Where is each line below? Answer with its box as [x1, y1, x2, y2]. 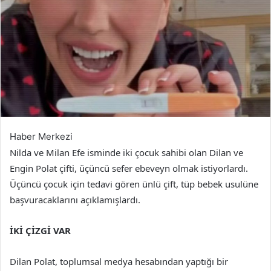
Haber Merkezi [10, 130, 73, 142]
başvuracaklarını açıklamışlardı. [10, 193, 140, 206]
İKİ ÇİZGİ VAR [10, 224, 71, 237]
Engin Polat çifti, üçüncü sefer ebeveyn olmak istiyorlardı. [10, 162, 248, 174]
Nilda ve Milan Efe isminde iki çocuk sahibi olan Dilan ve [10, 146, 243, 158]
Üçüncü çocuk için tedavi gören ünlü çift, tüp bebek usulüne [10, 177, 258, 190]
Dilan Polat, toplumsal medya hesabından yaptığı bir [10, 255, 228, 267]
